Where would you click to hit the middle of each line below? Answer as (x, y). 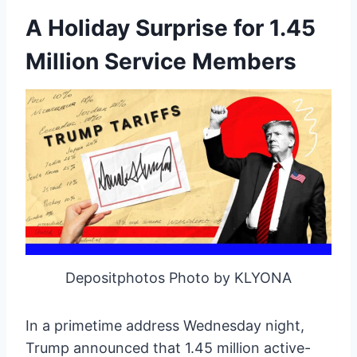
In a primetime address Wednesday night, (165, 325)
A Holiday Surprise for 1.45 (171, 28)
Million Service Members (161, 61)
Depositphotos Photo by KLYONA (178, 277)
